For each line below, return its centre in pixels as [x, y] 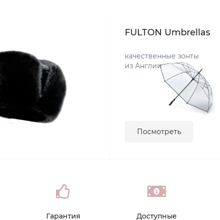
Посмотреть [159, 132]
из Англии [143, 66]
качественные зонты [162, 56]
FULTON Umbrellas [167, 32]
